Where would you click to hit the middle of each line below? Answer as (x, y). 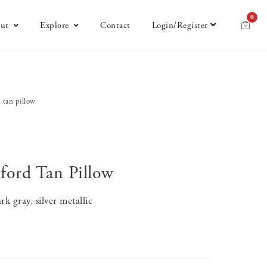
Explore (55, 25)
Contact (115, 25)
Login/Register (180, 25)
